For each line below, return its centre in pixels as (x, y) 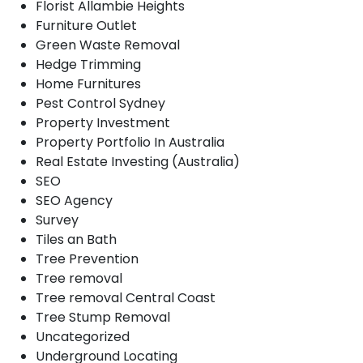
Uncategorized (83, 336)
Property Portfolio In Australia (130, 142)
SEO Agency (74, 200)
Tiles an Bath (76, 239)
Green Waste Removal (108, 45)
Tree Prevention (87, 258)
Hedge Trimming (88, 64)
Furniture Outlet (86, 25)
